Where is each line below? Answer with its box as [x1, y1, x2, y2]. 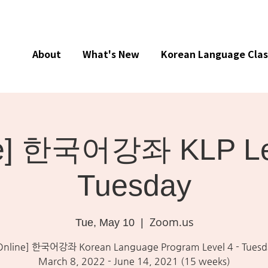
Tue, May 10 [75, 217, 135, 229]
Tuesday [77, 169, 192, 202]
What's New [83, 47, 139, 61]
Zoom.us [149, 215, 194, 229]
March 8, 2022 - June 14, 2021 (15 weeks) [38, 255, 231, 267]
